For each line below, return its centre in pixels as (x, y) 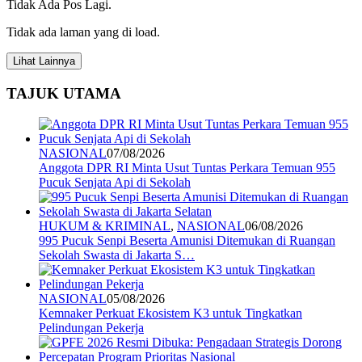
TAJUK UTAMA (64, 93)
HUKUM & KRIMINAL (105, 226)
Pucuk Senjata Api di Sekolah (115, 183)
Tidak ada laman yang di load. (83, 32)
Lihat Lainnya (44, 61)
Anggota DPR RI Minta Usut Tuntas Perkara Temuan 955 (187, 168)
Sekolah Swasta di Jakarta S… (117, 255)
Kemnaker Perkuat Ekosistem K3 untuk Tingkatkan (170, 314)
